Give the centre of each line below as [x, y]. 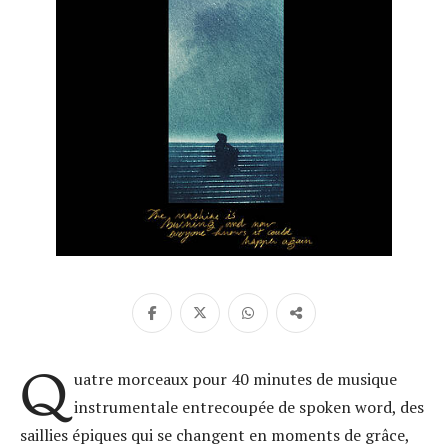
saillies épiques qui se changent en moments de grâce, [214, 435]
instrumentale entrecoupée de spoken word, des [248, 407]
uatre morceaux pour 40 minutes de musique [235, 379]
